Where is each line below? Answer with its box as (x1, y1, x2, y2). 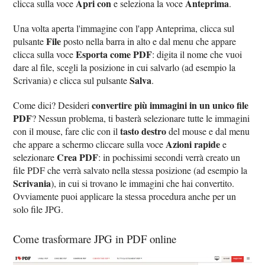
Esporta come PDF (76, 47, 153, 61)
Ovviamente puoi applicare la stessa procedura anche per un (13, 189, 237, 202)
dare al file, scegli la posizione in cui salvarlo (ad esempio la (13, 60, 236, 73)
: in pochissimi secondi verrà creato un (98, 150, 241, 163)
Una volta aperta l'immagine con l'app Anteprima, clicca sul (13, 21, 235, 34)
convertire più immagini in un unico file (92, 98, 249, 112)
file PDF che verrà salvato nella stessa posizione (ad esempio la (13, 163, 248, 176)
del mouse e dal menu (166, 124, 250, 137)
